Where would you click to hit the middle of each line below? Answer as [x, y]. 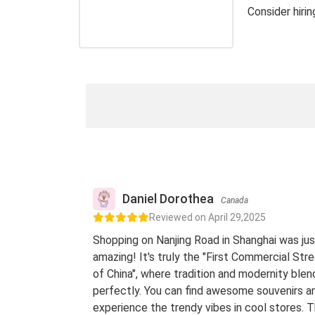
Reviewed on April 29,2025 [207, 217]
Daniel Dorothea [168, 199]
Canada [234, 200]
